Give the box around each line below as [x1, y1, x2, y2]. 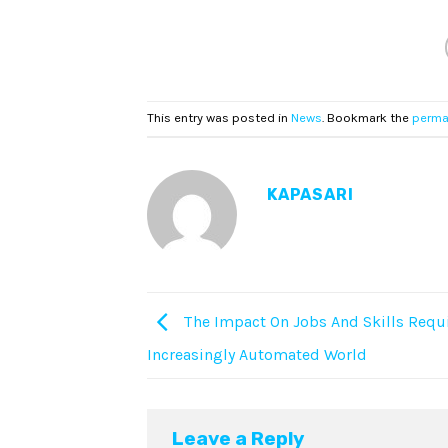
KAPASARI [267, 184, 354, 204]
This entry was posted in [147, 110, 291, 126]
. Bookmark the [322, 110, 412, 126]
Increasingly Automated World [147, 345, 367, 365]
